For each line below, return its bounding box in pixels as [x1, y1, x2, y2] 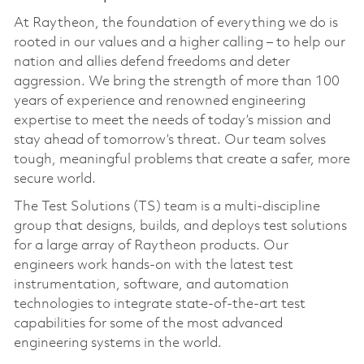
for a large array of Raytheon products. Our [13, 238, 288, 253]
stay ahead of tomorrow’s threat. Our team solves [13, 132, 326, 147]
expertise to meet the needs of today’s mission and [13, 113, 331, 128]
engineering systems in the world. [13, 336, 222, 350]
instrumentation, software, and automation [13, 277, 289, 292]
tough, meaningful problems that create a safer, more [13, 152, 350, 167]
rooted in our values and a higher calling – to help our [13, 35, 345, 50]
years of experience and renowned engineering [13, 93, 305, 108]
